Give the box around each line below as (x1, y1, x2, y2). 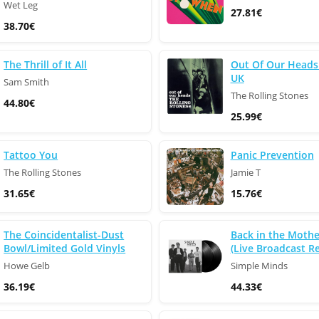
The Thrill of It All (4, 58, 88, 71)
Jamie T (230, 167, 261, 179)
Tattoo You (4, 148, 58, 162)
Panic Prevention (230, 148, 314, 162)
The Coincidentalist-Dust (4, 228, 125, 241)
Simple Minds (230, 260, 288, 272)
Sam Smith (4, 76, 50, 88)
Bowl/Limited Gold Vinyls (4, 241, 126, 255)
